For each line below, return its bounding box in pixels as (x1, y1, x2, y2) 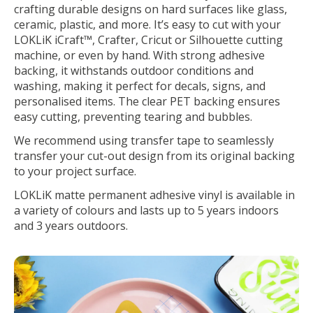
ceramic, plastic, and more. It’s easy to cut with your (14, 16, 281, 32)
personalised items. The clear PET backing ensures (14, 93, 280, 109)
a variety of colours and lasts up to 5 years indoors (14, 202, 279, 218)
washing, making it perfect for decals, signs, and (14, 78, 265, 94)
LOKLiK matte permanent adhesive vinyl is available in (14, 187, 295, 203)
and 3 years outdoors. (14, 217, 128, 233)
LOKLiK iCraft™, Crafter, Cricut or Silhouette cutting (14, 31, 283, 48)
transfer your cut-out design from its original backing (14, 147, 295, 163)
